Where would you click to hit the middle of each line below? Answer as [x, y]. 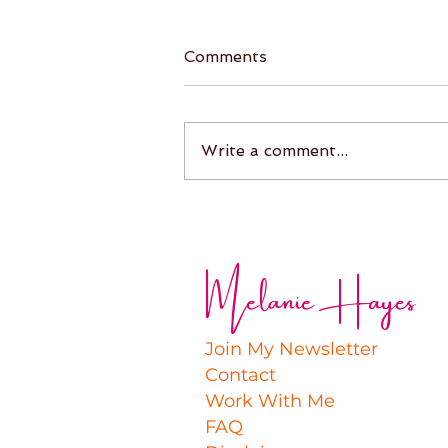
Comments [225, 56]
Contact [240, 374]
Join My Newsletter [291, 348]
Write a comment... [274, 150]
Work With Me [270, 400]
